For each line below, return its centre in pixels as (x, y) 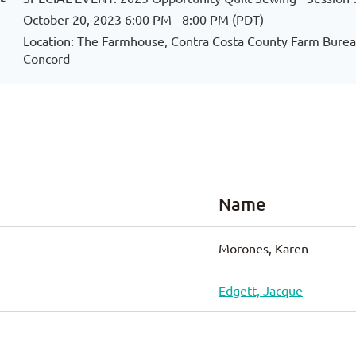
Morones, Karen (263, 248)
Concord (46, 58)
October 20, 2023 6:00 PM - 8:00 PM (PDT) (143, 19)
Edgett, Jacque (261, 290)
